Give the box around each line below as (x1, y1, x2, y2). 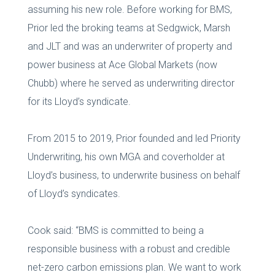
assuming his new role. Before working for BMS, (27, 3, 232, 15)
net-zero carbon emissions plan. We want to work (27, 261, 241, 273)
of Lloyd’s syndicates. (27, 187, 120, 199)
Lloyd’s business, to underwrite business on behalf (27, 169, 240, 181)
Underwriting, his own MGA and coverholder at (27, 150, 225, 163)
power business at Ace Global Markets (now (27, 58, 217, 71)
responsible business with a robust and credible (27, 242, 230, 255)
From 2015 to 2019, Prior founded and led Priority (27, 132, 241, 144)
